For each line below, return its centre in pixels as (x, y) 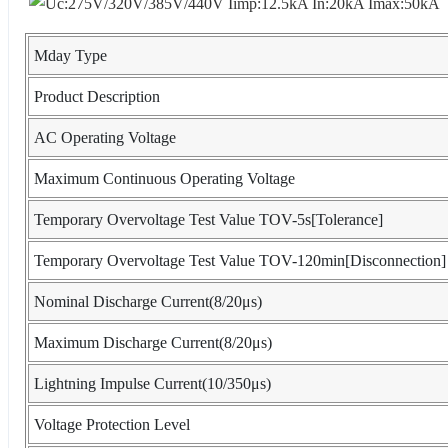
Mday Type (70, 56)
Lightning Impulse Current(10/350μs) (152, 384)
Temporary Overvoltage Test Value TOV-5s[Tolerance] (208, 220)
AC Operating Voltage (105, 138)
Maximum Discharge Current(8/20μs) (153, 343)
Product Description (97, 97)
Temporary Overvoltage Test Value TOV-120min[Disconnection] (240, 261)
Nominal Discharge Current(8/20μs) (148, 302)
